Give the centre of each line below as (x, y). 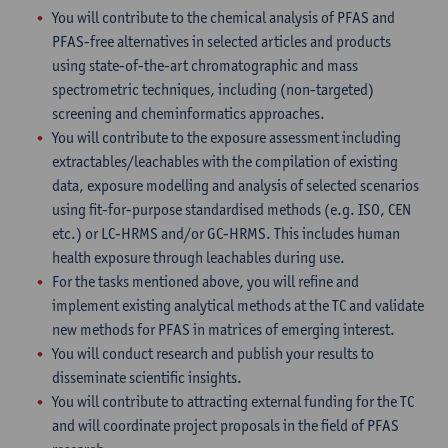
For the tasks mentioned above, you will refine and (205, 281)
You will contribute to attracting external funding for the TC (233, 401)
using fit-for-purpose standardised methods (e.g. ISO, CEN (231, 209)
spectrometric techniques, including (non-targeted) (213, 89)
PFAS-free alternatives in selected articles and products (221, 41)
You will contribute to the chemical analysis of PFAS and (223, 17)
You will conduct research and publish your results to (213, 353)
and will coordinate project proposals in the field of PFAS (225, 425)
